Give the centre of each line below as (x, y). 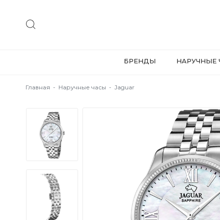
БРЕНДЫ (139, 61)
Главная (38, 87)
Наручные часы (82, 87)
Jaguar (124, 87)
